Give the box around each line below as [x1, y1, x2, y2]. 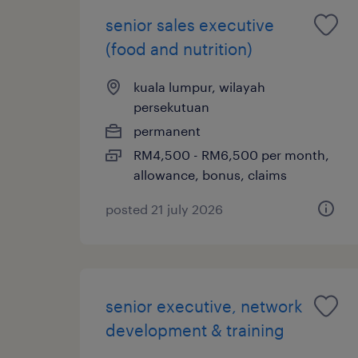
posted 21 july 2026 [105, 201, 223, 217]
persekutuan [133, 98, 209, 114]
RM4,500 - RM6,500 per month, [133, 146, 329, 162]
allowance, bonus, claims [133, 166, 287, 182]
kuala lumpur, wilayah [133, 78, 265, 94]
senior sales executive [105, 14, 274, 34]
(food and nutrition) [105, 38, 253, 58]
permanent [133, 122, 201, 138]
